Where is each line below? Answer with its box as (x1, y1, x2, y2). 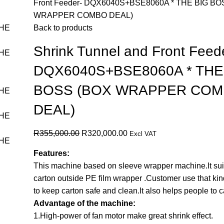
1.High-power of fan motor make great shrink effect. (33, 211, 213, 220)
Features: (33, 148, 70, 157)
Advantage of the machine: (33, 198, 136, 207)
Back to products (33, 23, 93, 32)
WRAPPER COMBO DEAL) (33, 10, 133, 19)
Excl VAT (129, 129, 157, 137)
